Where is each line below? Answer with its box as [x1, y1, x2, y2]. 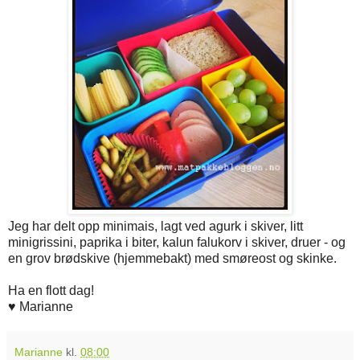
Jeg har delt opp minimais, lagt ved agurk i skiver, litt [8, 219, 303, 233]
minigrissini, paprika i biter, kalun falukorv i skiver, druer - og [8, 235, 346, 249]
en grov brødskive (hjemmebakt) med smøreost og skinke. [8, 251, 337, 265]
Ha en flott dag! [8, 283, 94, 297]
